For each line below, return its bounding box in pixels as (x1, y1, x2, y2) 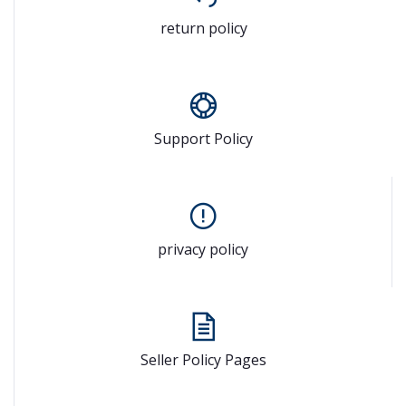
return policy (159, 17, 247, 38)
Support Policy (154, 128, 253, 149)
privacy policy (158, 238, 248, 259)
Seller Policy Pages (140, 349, 266, 370)
